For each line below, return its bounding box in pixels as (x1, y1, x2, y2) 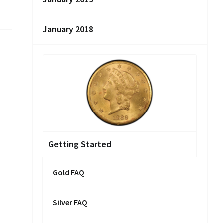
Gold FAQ (53, 167, 84, 177)
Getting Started (48, 138, 111, 150)
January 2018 (43, 23, 93, 35)
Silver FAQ (53, 197, 87, 207)
